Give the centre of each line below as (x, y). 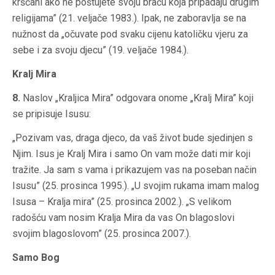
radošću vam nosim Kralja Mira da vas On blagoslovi (123, 218)
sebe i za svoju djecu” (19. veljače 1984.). (100, 50)
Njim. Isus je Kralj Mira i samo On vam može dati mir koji (131, 154)
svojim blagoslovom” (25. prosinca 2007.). (102, 234)
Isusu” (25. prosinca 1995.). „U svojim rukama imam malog (136, 186)
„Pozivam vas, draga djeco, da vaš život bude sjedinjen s (133, 138)
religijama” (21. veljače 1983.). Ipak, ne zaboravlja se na (129, 18)
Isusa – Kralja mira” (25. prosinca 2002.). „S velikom (122, 202)
